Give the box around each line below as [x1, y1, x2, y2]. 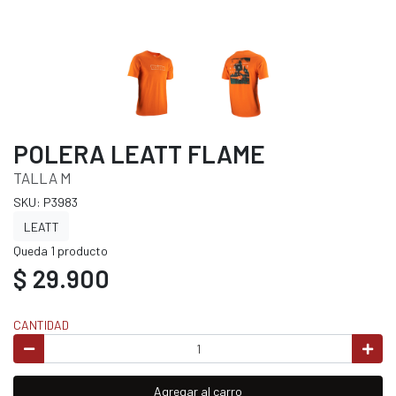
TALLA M [13, 169, 72, 187]
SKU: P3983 [13, 194, 78, 210]
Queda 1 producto [13, 242, 108, 258]
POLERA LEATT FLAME [13, 139, 265, 170]
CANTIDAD [13, 316, 69, 332]
